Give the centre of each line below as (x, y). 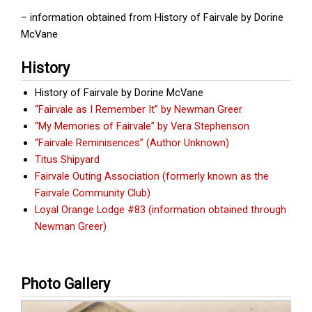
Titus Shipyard (67, 159)
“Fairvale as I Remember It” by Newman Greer (139, 109)
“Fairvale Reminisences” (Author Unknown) (132, 143)
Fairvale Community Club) (93, 193)
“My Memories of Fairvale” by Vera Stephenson (142, 126)
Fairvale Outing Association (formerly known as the (152, 176)
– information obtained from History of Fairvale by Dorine (152, 17)
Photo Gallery (65, 284)
